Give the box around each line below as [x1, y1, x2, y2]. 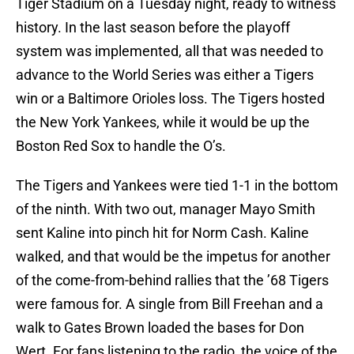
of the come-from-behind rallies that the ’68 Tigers [16, 272, 329, 289]
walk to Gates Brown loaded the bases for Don [16, 319, 304, 337]
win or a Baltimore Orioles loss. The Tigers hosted [16, 90, 325, 107]
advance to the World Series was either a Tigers [16, 66, 314, 84]
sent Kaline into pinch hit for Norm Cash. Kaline [16, 224, 309, 242]
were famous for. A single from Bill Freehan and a [16, 296, 323, 313]
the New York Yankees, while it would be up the [16, 114, 310, 131]
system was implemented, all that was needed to [16, 43, 323, 60]
